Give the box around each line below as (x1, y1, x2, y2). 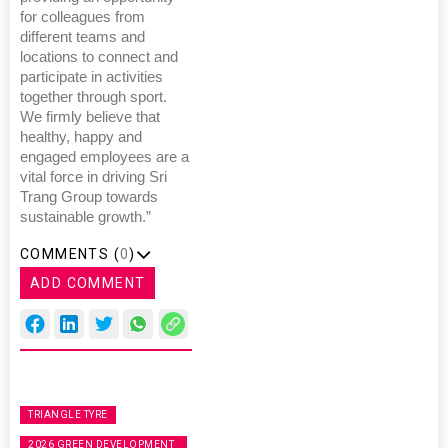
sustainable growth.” (20, 209, 151, 226)
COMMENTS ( (20, 246, 120, 263)
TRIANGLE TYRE (28, 409, 108, 421)
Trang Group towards (20, 189, 158, 206)
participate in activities (20, 69, 163, 86)
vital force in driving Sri (20, 169, 167, 186)
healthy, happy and (20, 129, 142, 146)
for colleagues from (20, 9, 145, 26)
